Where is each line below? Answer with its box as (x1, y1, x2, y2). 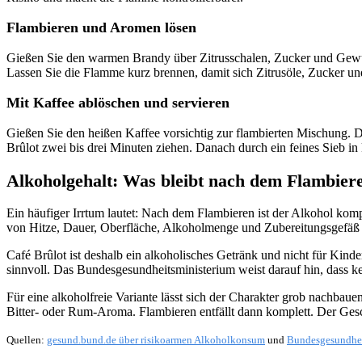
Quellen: (6, 333, 47, 346)
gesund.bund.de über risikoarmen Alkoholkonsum (47, 333, 265, 346)
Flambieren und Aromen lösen (6, 19, 196, 36)
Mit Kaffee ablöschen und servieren (6, 95, 229, 112)
